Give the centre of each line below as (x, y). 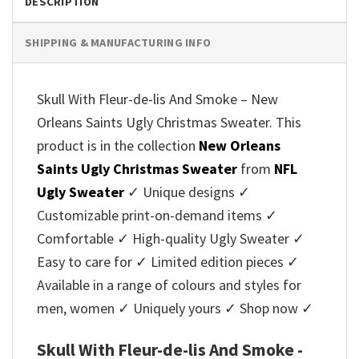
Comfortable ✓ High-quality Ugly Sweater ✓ (171, 239)
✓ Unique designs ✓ (187, 192)
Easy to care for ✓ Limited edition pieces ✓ (168, 262)
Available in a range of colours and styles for (169, 285)
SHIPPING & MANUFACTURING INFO (118, 43)
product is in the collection (118, 146)
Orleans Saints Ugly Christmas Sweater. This (169, 123)
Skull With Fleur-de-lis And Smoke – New (157, 99)
